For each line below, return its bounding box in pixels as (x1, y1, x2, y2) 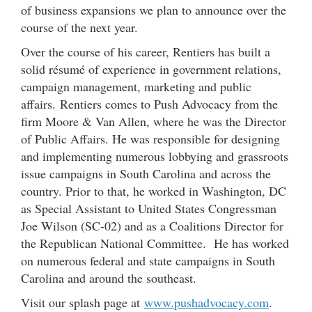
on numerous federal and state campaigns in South (21, 251, 275, 269)
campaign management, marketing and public (21, 77, 251, 95)
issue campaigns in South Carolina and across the (21, 164, 271, 182)
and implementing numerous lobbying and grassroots (21, 147, 288, 164)
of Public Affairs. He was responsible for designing (21, 130, 280, 147)
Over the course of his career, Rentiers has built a (21, 42, 270, 60)
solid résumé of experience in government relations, (21, 60, 281, 77)
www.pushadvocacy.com (144, 293, 269, 311)
